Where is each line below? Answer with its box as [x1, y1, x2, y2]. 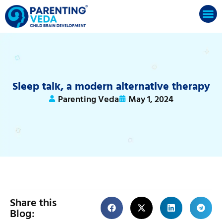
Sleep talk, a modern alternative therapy [12, 77, 210, 94]
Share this [10, 194, 56, 210]
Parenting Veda [58, 92, 119, 106]
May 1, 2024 [128, 92, 173, 106]
